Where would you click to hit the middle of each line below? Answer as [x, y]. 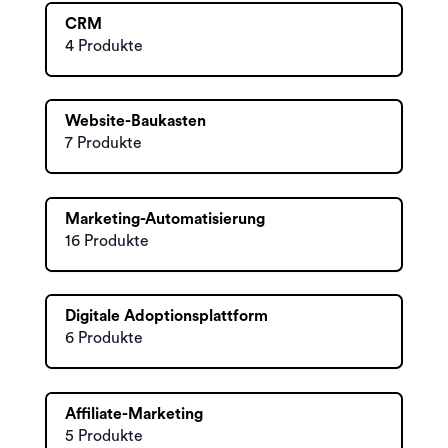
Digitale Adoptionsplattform [166, 316]
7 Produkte [103, 143]
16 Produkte [107, 240]
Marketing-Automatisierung [165, 218]
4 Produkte [104, 45]
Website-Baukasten [135, 121]
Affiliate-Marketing [134, 413]
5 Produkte [104, 435]
